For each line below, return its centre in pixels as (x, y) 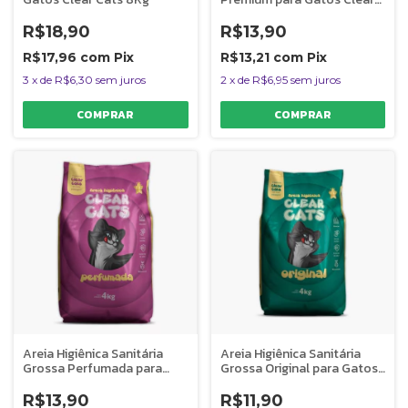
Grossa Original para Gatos (299, 368)
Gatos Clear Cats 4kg (85, 383)
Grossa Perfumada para (92, 368)
